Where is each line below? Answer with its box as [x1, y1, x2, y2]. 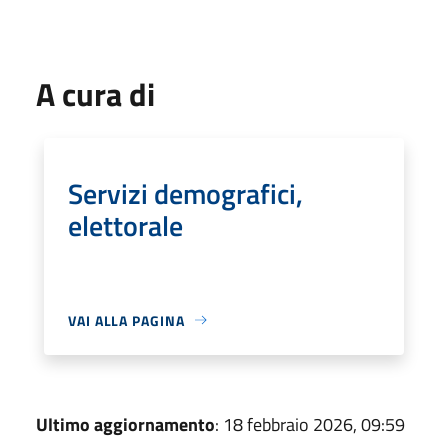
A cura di [36, 69, 155, 118]
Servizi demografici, [68, 171, 303, 215]
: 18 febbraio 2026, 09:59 [215, 410, 405, 438]
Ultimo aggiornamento [36, 410, 215, 438]
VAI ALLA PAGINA [68, 309, 185, 331]
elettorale [68, 203, 183, 247]
